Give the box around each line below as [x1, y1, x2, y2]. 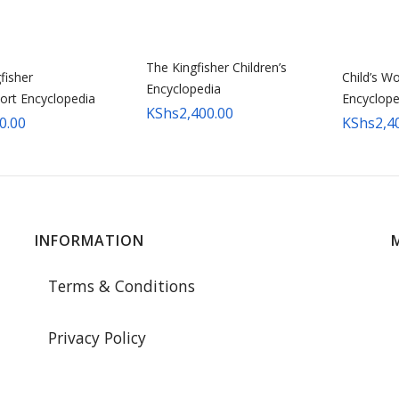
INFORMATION [34, 231, 144, 250]
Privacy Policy [47, 327, 146, 348]
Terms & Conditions [47, 275, 195, 297]
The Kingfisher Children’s [146, 59, 287, 76]
